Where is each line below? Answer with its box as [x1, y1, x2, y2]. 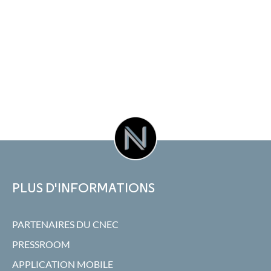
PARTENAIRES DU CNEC [12, 218, 119, 230]
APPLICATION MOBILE [12, 258, 113, 270]
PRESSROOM [12, 238, 70, 250]
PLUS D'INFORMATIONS [12, 179, 155, 196]
